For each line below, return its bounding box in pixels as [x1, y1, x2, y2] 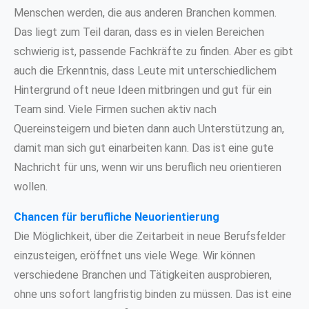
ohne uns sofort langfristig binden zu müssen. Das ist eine [14, 287, 292, 301]
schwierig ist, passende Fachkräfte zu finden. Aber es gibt [14, 44, 293, 58]
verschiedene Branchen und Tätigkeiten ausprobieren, [14, 268, 272, 281]
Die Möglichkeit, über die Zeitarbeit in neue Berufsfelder [14, 229, 286, 243]
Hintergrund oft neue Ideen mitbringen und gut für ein [14, 83, 272, 97]
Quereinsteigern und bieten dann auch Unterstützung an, [14, 121, 284, 135]
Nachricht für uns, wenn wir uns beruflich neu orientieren [14, 160, 281, 174]
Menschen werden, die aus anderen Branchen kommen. [14, 6, 277, 19]
